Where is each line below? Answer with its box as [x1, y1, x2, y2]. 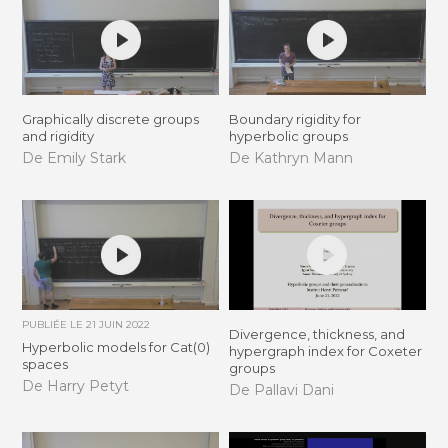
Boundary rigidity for [228, 111, 361, 128]
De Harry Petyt [22, 376, 130, 395]
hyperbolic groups [228, 128, 348, 145]
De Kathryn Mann [228, 148, 353, 167]
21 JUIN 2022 [86, 318, 151, 332]
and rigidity [22, 128, 95, 145]
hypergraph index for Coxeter [228, 343, 422, 360]
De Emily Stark [22, 148, 127, 167]
